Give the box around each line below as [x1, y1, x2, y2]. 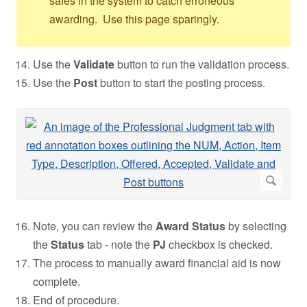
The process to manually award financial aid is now [33, 254, 281, 271]
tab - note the [87, 236, 153, 252]
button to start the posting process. [100, 74, 265, 90]
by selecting [225, 217, 286, 234]
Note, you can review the [33, 217, 156, 234]
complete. [33, 273, 80, 289]
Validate [73, 56, 114, 72]
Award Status [156, 217, 225, 234]
